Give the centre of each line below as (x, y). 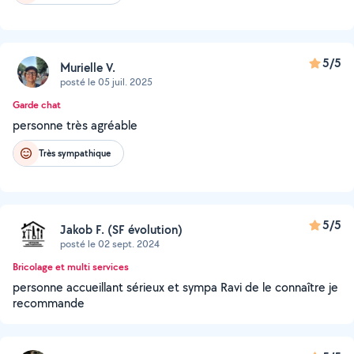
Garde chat (37, 105)
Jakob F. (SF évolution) (121, 229)
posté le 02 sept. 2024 (110, 243)
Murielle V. (88, 67)
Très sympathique (75, 153)
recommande (49, 303)
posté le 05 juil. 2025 (106, 81)
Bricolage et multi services (71, 267)
